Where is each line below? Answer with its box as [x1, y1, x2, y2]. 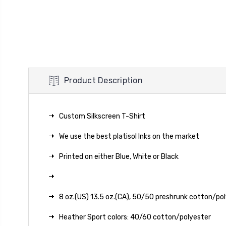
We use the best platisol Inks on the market [59, 132, 199, 141]
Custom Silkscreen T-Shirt [59, 111, 145, 121]
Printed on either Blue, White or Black [59, 152, 180, 161]
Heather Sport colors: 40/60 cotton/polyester [59, 212, 211, 221]
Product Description [64, 75, 143, 85]
